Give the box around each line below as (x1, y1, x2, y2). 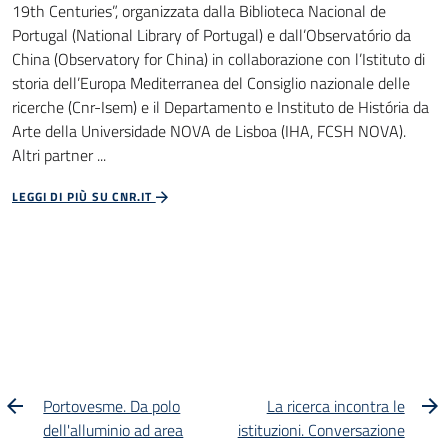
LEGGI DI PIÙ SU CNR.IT (12, 186, 156, 206)
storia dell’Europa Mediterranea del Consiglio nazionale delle (12, 70, 410, 95)
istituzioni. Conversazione (237, 417, 405, 442)
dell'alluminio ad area (43, 417, 184, 442)
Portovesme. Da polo (43, 393, 181, 418)
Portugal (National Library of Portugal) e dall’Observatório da (12, 22, 411, 47)
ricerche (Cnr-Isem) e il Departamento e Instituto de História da (12, 94, 429, 119)
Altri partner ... (12, 142, 106, 167)
